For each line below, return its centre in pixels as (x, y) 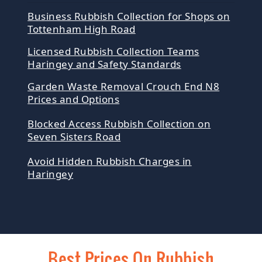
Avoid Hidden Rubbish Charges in (110, 161)
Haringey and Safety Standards (104, 64)
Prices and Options (74, 99)
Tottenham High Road (82, 29)
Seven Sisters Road (74, 137)
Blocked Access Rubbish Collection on (119, 124)
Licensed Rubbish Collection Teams (113, 51)
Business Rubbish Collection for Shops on (129, 16)
